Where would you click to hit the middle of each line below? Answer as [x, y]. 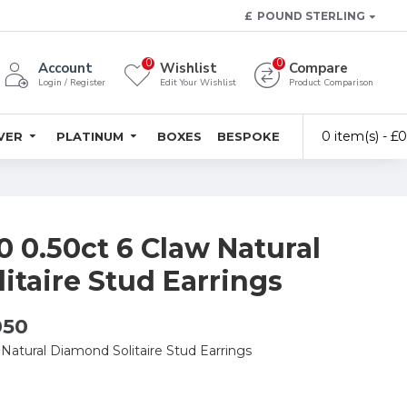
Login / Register [72, 83]
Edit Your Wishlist [198, 83]
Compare [318, 68]
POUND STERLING [311, 15]
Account [65, 68]
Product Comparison [331, 83]
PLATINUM [90, 136]
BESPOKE [248, 136]
